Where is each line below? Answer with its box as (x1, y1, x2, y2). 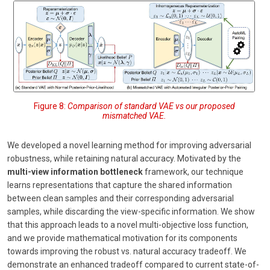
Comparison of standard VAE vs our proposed (67, 101, 235, 111)
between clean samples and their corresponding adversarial (7, 193, 234, 203)
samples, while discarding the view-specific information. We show (7, 206, 255, 216)
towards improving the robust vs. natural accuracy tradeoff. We (7, 246, 246, 256)
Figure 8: (33, 101, 67, 111)
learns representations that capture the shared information (7, 180, 232, 190)
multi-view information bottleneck (7, 166, 143, 177)
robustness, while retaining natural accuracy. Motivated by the (7, 153, 241, 163)
